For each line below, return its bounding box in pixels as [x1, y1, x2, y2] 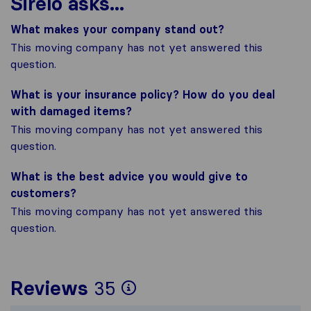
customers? [10, 185, 76, 200]
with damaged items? [10, 103, 132, 118]
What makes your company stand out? [10, 22, 224, 36]
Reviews [10, 276, 88, 300]
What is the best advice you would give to [10, 169, 248, 183]
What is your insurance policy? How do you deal [10, 87, 275, 101]
